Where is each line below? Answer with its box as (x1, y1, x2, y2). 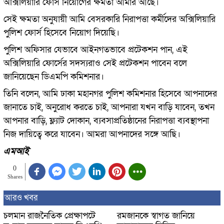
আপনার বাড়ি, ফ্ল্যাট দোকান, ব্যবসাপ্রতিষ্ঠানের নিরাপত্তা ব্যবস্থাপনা (3, 114, 209, 126)
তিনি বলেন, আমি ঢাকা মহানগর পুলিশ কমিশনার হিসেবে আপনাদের (3, 87, 217, 99)
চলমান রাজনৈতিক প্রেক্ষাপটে (3, 210, 95, 221)
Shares (7, 173, 22, 179)
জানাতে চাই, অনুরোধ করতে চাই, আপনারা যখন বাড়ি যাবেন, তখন (3, 101, 214, 113)
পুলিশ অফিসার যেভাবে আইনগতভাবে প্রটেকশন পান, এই (3, 43, 187, 55)
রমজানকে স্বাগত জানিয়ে (116, 210, 195, 221)
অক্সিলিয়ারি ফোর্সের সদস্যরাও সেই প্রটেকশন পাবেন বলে (3, 57, 187, 69)
